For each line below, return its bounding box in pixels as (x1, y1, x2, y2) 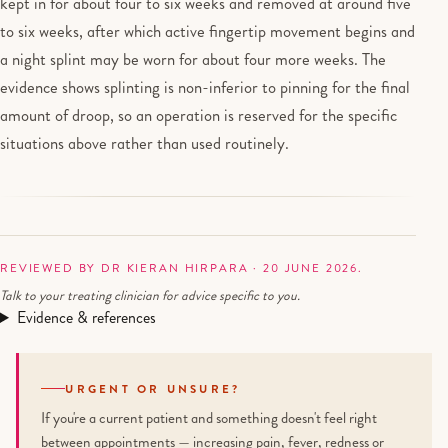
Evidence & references (16, 306, 156, 329)
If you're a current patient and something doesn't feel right (41, 407, 378, 430)
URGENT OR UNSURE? (65, 380, 241, 397)
